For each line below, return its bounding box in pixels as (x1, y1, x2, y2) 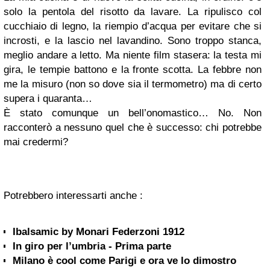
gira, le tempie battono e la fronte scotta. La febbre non (4, 64, 262, 75)
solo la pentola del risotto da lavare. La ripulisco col (4, 6, 262, 17)
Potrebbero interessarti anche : (4, 190, 143, 201)
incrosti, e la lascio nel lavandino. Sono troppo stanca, (4, 35, 262, 46)
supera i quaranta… (4, 93, 92, 104)
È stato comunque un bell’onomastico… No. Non (4, 107, 262, 119)
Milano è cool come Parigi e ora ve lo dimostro (13, 255, 236, 266)
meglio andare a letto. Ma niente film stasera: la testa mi (4, 49, 262, 61)
